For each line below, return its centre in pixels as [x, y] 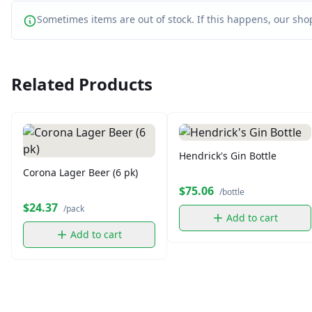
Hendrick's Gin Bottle [228, 156]
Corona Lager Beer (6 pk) [80, 172]
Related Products [82, 84]
